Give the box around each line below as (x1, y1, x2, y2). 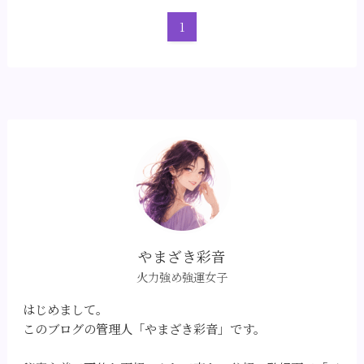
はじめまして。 (23, 299, 109, 318)
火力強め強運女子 (136, 269, 227, 286)
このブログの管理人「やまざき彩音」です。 (23, 318, 266, 337)
